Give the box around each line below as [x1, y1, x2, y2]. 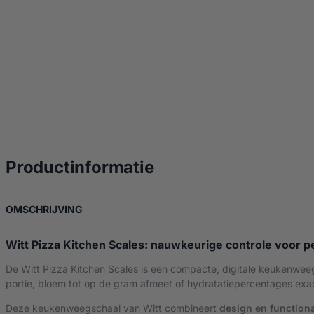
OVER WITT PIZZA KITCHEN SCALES [82, 203, 254, 215]
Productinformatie [6, 157, 154, 178]
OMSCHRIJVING [6, 203, 83, 216]
